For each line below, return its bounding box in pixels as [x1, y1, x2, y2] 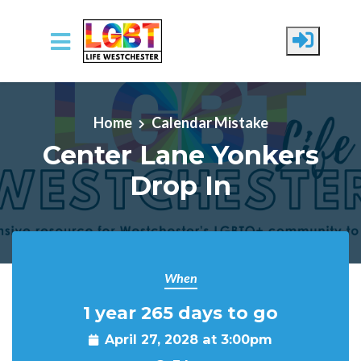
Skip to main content [12, 76, 139, 93]
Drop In [130, 169, 231, 201]
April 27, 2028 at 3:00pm [105, 331, 272, 347]
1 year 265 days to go [83, 302, 278, 323]
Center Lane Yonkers [42, 139, 319, 171]
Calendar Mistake [151, 113, 268, 131]
